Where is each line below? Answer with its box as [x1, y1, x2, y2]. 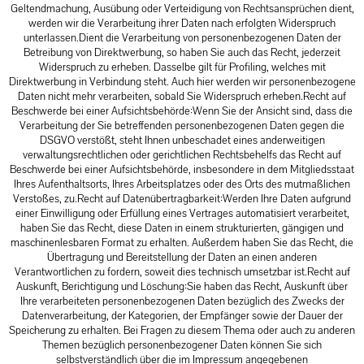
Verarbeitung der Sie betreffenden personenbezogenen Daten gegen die [19, 118, 344, 133]
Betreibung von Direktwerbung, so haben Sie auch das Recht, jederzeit [24, 45, 340, 60]
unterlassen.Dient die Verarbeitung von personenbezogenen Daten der [23, 30, 341, 45]
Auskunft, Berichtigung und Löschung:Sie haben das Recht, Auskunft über [16, 279, 348, 294]
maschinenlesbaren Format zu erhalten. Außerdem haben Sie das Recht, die [11, 235, 353, 250]
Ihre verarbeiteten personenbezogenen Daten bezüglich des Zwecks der [19, 293, 344, 309]
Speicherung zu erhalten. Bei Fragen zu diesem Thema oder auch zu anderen [9, 323, 355, 338]
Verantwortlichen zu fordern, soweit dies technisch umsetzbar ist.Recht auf [14, 264, 350, 279]
